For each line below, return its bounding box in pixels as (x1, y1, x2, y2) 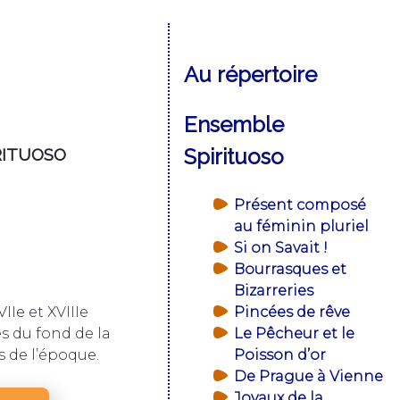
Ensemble (184, 111, 284, 137)
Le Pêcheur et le (234, 324, 354, 342)
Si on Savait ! (234, 238, 331, 256)
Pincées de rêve (234, 303, 350, 321)
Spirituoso (184, 143, 284, 170)
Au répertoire (184, 62, 317, 87)
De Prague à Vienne (234, 367, 383, 385)
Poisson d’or (234, 346, 326, 363)
